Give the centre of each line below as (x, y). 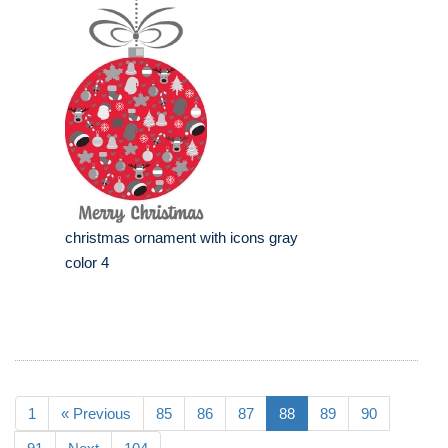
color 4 (87, 263)
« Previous (96, 414)
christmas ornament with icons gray (181, 238)
